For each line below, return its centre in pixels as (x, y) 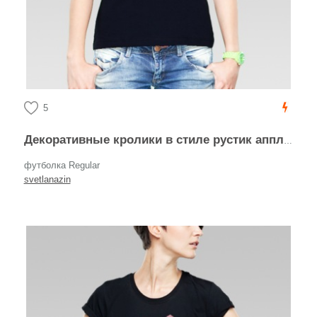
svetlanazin (47, 179)
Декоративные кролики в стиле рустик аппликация (158, 140)
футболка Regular (62, 165)
